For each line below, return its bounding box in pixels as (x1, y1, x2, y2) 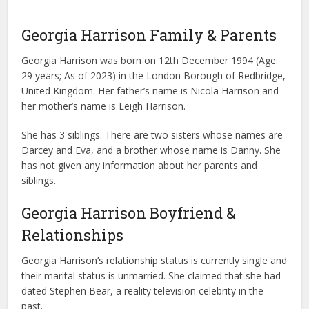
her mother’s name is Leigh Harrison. (21, 99, 186, 113)
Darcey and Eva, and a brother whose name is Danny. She (21, 143, 281, 157)
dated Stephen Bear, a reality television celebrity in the (21, 284, 264, 298)
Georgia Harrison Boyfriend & (21, 203, 237, 223)
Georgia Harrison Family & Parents (21, 25, 277, 46)
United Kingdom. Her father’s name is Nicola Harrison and (21, 84, 279, 98)
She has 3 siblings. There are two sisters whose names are (21, 128, 283, 142)
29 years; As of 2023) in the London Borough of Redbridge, (21, 69, 286, 83)
